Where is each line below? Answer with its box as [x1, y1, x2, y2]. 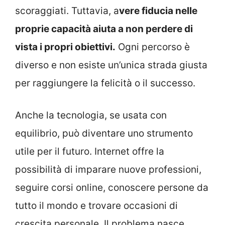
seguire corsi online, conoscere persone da [15, 182, 208, 194]
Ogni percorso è [116, 41, 190, 53]
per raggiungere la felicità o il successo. [15, 77, 195, 89]
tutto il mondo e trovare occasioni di [15, 200, 178, 212]
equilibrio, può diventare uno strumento [15, 128, 193, 140]
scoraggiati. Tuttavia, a [15, 5, 119, 17]
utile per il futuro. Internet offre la [15, 146, 164, 158]
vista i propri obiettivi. [15, 41, 116, 53]
